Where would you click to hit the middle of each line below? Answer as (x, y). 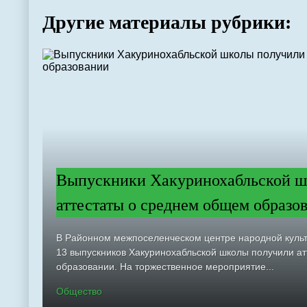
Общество (79, 292)
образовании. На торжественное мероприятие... (165, 267)
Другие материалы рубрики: (167, 23)
